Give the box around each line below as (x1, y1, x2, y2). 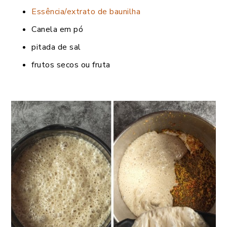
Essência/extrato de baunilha (31, 6, 140, 17)
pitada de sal (31, 41, 81, 53)
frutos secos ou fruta (31, 59, 110, 70)
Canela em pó (31, 23, 83, 35)
